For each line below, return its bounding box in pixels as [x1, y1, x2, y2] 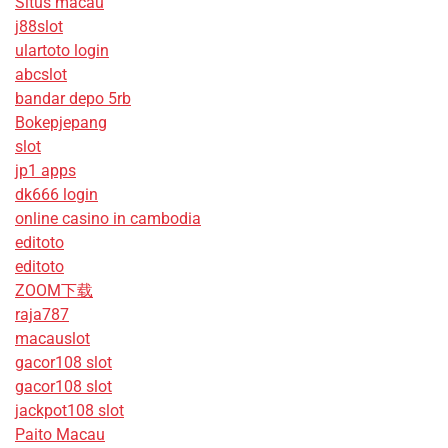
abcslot [15, 65, 67, 85]
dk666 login [15, 185, 98, 205]
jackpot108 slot [15, 401, 124, 421]
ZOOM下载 [15, 281, 93, 301]
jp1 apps [15, 161, 76, 181]
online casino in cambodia [15, 209, 201, 229]
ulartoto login [15, 41, 109, 61]
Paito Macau [15, 425, 105, 445]
